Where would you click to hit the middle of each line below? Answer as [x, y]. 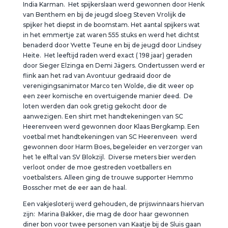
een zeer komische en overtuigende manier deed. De [108, 96]
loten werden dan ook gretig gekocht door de [95, 106]
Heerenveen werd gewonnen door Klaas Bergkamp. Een [111, 126]
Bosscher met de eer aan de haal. [75, 188]
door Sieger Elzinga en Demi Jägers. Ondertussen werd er [114, 65]
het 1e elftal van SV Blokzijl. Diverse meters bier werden [109, 157]
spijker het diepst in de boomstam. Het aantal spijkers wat [111, 25]
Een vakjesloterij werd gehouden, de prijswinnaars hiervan [113, 204]
